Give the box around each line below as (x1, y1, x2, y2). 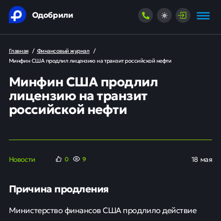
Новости (8, 153, 36, 164)
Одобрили (32, 8, 74, 21)
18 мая (191, 153, 213, 164)
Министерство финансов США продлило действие (8, 204, 197, 216)
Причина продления (8, 180, 109, 196)
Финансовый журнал (37, 46, 90, 55)
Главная (8, 46, 29, 55)
